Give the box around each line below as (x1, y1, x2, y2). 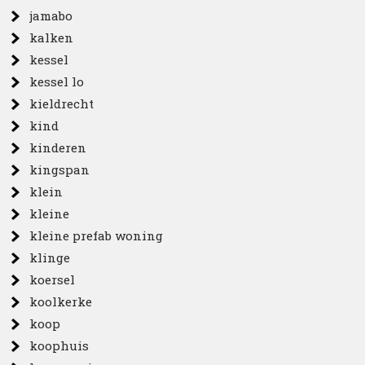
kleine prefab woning (29, 227, 164, 244)
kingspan (29, 161, 90, 178)
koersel (29, 271, 76, 288)
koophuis (29, 337, 90, 354)
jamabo (29, 7, 73, 24)
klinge (29, 249, 71, 266)
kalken (29, 29, 74, 46)
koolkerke (29, 293, 93, 310)
